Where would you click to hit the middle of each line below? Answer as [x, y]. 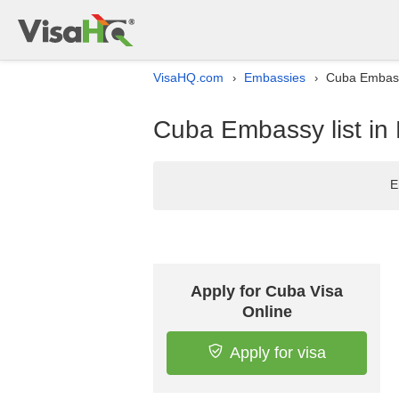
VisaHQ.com [188, 77]
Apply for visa [277, 353]
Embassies [275, 77]
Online [267, 312]
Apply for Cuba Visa [267, 291]
